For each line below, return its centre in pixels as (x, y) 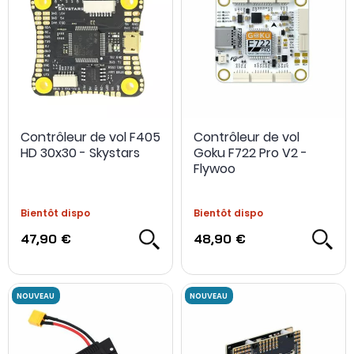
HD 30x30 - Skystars (80, 153)
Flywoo (215, 168)
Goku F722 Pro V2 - (250, 153)
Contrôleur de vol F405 (90, 137)
